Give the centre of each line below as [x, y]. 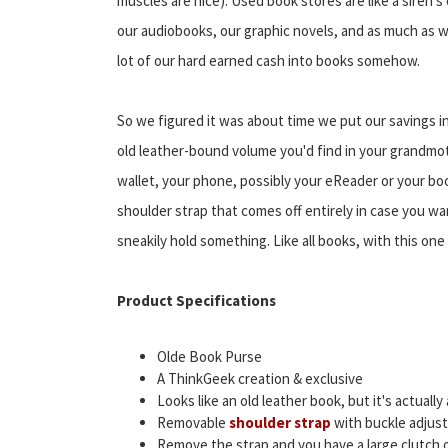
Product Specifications [196, 300]
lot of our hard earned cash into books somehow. [268, 60]
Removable [193, 422]
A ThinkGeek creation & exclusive [260, 378]
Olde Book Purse [209, 356]
